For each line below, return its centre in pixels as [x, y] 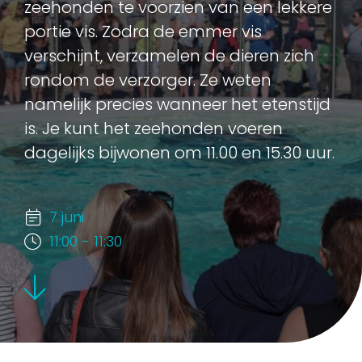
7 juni [67, 217]
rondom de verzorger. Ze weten [148, 80]
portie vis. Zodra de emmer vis [143, 31]
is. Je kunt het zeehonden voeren [154, 128]
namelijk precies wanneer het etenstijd [177, 104]
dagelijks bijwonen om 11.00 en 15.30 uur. [179, 152]
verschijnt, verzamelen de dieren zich [169, 55]
